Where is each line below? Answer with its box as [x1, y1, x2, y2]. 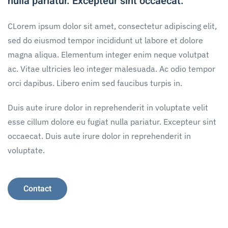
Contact [23, 183, 51, 195]
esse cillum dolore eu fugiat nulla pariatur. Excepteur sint [8, 117, 216, 127]
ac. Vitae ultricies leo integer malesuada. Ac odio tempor [8, 64, 215, 74]
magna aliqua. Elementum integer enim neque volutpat [8, 49, 209, 60]
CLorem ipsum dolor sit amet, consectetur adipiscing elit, [8, 21, 217, 31]
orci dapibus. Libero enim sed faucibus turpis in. [8, 78, 182, 88]
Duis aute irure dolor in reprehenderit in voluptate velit [8, 102, 208, 112]
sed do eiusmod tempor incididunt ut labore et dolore [8, 35, 203, 45]
